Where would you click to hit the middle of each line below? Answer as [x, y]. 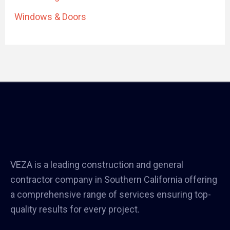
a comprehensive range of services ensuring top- [111, 194]
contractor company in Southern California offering [114, 179]
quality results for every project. [75, 209]
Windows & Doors [50, 17]
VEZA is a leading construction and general [97, 164]
